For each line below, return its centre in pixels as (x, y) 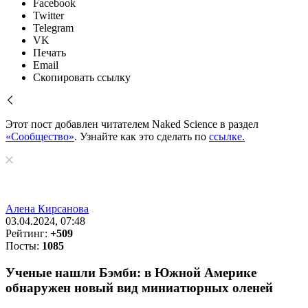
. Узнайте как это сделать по (142, 136)
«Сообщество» (40, 136)
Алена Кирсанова (47, 209)
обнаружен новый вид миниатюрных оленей (139, 287)
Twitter (48, 15)
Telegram (53, 28)
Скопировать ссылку (82, 77)
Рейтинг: (28, 233)
